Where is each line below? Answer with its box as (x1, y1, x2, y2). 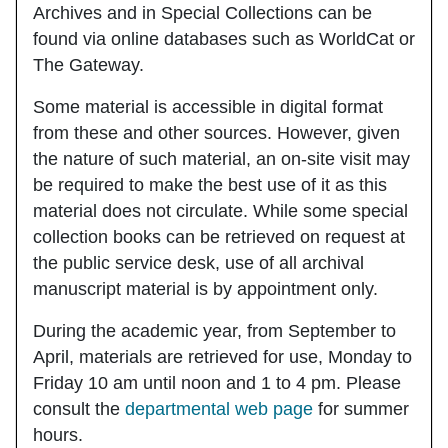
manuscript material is (33, 278, 213, 299)
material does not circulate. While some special (33, 200, 408, 221)
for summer (313, 398, 409, 419)
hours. (33, 424, 83, 445)
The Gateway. (33, 54, 149, 75)
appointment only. (237, 278, 378, 299)
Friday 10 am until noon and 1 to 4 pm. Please (33, 372, 401, 393)
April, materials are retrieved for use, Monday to (33, 346, 412, 367)
